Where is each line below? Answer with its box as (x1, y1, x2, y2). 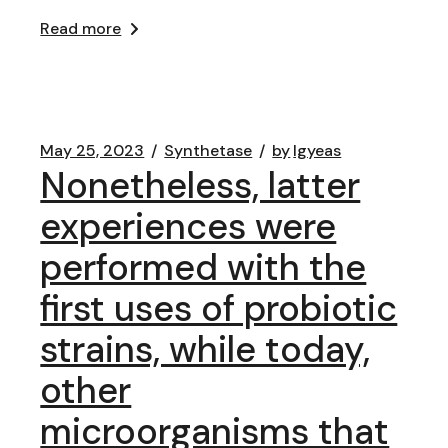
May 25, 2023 (40, 140, 145, 161)
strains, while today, (40, 326, 371, 373)
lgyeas (293, 140, 342, 161)
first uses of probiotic (40, 285, 398, 332)
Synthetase (164, 140, 253, 161)
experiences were (40, 203, 337, 250)
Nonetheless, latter (40, 162, 361, 209)
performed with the (40, 244, 367, 291)
